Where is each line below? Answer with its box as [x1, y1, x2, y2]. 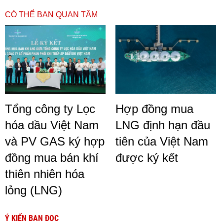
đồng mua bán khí [5, 150, 99, 164]
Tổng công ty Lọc [5, 102, 95, 115]
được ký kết [115, 150, 178, 164]
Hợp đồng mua [115, 102, 193, 115]
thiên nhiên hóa [5, 167, 84, 181]
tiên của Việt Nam [115, 134, 208, 148]
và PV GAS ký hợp [5, 134, 105, 148]
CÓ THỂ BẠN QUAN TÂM [5, 10, 98, 19]
